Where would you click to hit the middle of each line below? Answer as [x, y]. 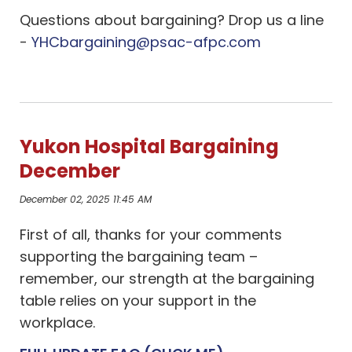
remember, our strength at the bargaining [167, 279]
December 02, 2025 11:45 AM [86, 199]
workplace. [58, 323]
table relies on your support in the [138, 301]
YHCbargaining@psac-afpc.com [147, 42]
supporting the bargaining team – [139, 257]
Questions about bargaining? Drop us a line [172, 20]
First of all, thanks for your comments [151, 235]
